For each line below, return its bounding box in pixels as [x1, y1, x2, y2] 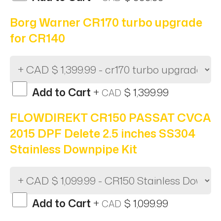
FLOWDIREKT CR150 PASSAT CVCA [10, 109, 211, 125]
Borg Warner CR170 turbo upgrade [10, 14, 202, 30]
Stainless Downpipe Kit [10, 141, 137, 157]
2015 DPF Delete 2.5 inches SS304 [10, 125, 195, 141]
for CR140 [10, 30, 65, 46]
